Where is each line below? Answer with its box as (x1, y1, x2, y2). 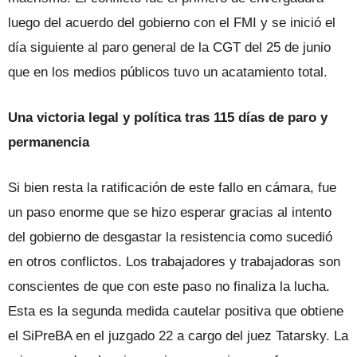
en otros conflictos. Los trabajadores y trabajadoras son (8, 253, 340, 269)
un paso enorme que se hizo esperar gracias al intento (8, 204, 331, 220)
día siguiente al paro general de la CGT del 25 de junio (8, 39, 331, 55)
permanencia (8, 134, 89, 150)
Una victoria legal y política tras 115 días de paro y (8, 109, 328, 125)
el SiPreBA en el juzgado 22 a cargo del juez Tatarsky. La (8, 328, 348, 343)
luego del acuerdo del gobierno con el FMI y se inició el (8, 14, 335, 30)
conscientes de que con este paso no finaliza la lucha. (8, 278, 330, 294)
